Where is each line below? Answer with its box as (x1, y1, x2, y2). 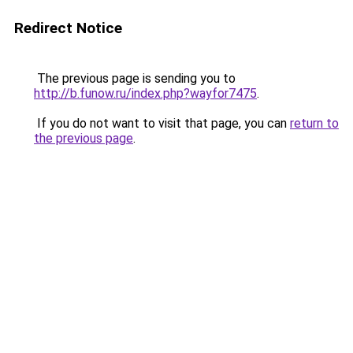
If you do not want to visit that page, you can (34, 116, 290, 131)
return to (290, 116, 339, 131)
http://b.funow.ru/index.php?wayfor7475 (34, 86, 257, 101)
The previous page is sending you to (34, 71, 236, 86)
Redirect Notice (14, 19, 122, 37)
